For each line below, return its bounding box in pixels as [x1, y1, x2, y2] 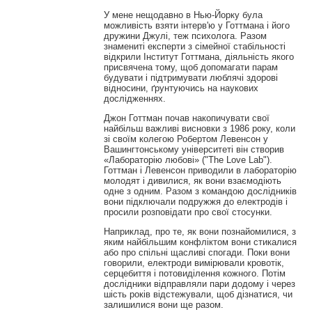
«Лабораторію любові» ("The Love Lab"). [103, 154, 272, 165]
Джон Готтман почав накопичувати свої [103, 112, 270, 123]
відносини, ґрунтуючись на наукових [103, 82, 258, 93]
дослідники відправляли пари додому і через [103, 278, 295, 289]
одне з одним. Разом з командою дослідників [103, 185, 297, 196]
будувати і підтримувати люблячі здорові [103, 72, 278, 83]
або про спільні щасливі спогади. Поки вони [103, 247, 290, 258]
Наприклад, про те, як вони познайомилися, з [103, 226, 296, 237]
